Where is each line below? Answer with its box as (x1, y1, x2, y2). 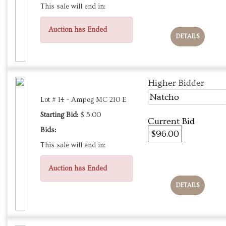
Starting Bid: (40, 111, 78, 120)
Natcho (149, 92, 179, 103)
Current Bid (148, 116, 195, 127)
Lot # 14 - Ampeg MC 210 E (40, 96, 126, 104)
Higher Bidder (148, 78, 204, 89)
